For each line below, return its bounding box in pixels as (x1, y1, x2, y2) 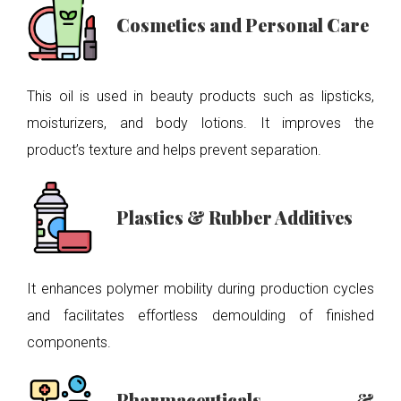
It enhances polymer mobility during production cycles (27, 280, 374, 297)
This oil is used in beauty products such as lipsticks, (27, 88, 374, 105)
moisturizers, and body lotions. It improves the (27, 115, 374, 132)
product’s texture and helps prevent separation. (27, 141, 321, 158)
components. (27, 334, 111, 351)
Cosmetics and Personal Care (116, 13, 369, 37)
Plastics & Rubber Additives (116, 205, 353, 229)
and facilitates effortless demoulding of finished (27, 307, 374, 324)
